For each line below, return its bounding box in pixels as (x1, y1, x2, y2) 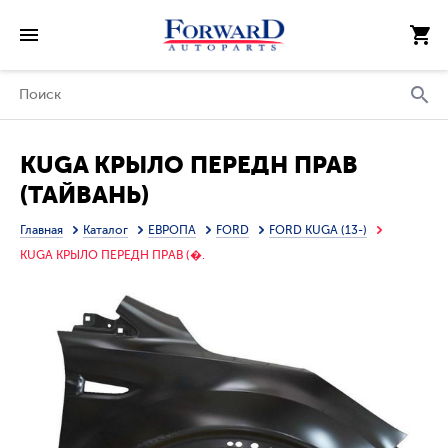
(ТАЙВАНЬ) (20, 181, 149, 209)
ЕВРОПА (148, 223, 196, 237)
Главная (20, 223, 63, 237)
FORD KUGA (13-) (269, 223, 367, 237)
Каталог (83, 223, 128, 237)
